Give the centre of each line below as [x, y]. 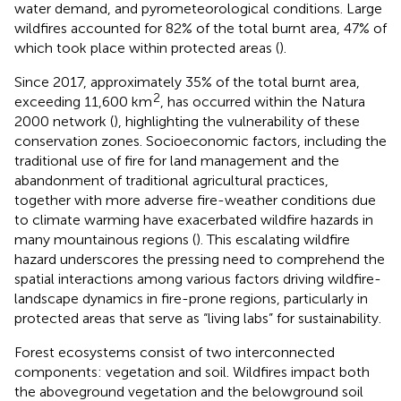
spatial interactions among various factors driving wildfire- [198, 278]
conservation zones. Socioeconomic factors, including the [200, 141]
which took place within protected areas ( [147, 47]
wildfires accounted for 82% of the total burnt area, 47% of [200, 28]
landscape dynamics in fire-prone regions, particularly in [191, 298]
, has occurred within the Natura [263, 101]
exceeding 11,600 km [83, 101]
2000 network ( [64, 121]
